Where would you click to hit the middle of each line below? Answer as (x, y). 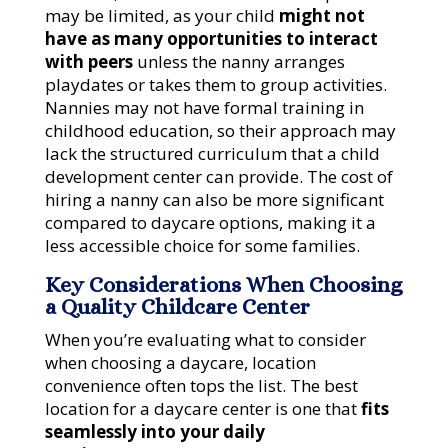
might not (321, 16)
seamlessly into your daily (154, 432)
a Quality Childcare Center (177, 307)
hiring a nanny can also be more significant (214, 200)
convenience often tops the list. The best (201, 386)
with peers (88, 62)
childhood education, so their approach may (220, 131)
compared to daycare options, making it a (210, 223)
